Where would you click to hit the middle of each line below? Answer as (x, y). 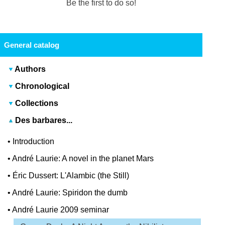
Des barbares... (43, 121)
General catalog (31, 45)
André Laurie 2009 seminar (61, 210)
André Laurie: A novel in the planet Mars (83, 159)
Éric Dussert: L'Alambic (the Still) (71, 176)
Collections (37, 103)
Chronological (42, 86)
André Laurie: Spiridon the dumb (70, 193)
